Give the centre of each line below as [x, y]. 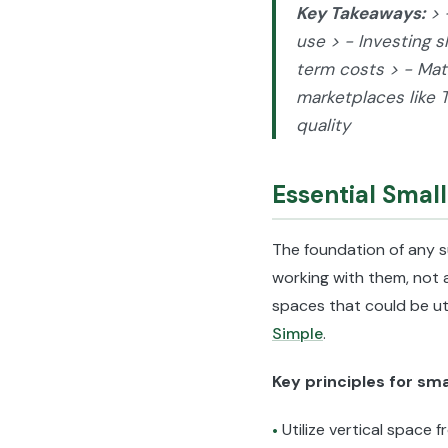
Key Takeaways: [360, 13]
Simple [297, 333]
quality [323, 125]
